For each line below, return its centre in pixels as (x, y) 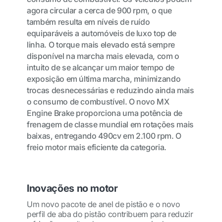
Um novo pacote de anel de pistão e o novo (104, 204)
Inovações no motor (72, 188)
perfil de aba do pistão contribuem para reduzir (110, 214)
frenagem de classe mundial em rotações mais (110, 124)
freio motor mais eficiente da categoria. (97, 147)
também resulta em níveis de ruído (88, 22)
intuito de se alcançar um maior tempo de (101, 67)
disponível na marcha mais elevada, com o (103, 56)
